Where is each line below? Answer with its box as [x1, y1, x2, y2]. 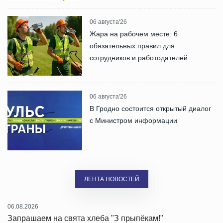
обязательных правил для [90, 42, 175, 50]
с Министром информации [90, 116, 177, 125]
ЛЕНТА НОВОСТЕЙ [84, 176, 139, 183]
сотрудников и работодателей [90, 54, 188, 62]
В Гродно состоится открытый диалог [90, 105, 211, 113]
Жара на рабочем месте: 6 [90, 30, 178, 38]
